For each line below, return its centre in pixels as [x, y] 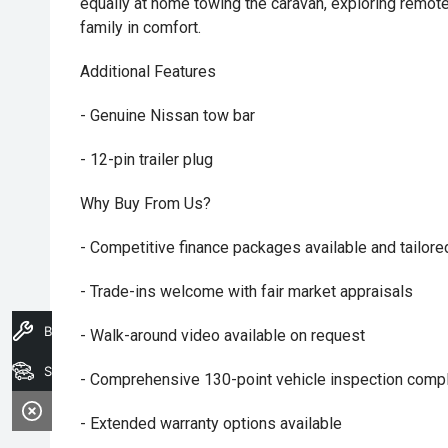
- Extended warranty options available [211, 423]
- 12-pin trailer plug [146, 159]
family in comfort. [140, 27]
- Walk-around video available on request [222, 335]
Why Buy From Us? [145, 203]
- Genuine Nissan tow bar [167, 115]
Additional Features [148, 71]
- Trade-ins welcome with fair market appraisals [246, 291]
